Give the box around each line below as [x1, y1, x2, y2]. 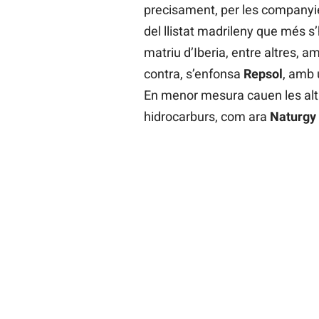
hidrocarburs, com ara [143, 109, 270, 125]
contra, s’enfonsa [143, 66, 244, 82]
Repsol [243, 66, 283, 82]
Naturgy [269, 109, 316, 125]
